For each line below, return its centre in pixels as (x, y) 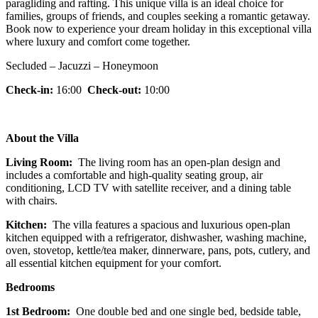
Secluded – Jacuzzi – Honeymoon (82, 66)
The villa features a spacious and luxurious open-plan (170, 225)
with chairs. (32, 201)
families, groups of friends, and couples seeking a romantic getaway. (158, 16)
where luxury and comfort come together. (98, 42)
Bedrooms (30, 287)
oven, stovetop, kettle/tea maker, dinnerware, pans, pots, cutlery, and (158, 251)
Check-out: (114, 90)
